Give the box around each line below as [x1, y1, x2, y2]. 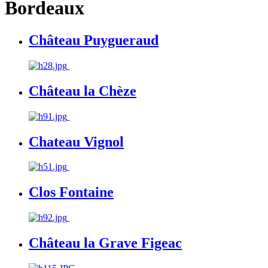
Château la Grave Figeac [29, 235, 182, 251]
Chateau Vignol [29, 133, 124, 150]
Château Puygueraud [29, 32, 159, 48]
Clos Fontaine [29, 184, 114, 200]
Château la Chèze [29, 83, 136, 99]
